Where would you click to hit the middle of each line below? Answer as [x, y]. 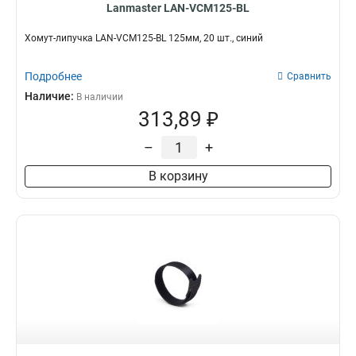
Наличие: [50, 96]
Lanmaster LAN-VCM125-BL [178, 8]
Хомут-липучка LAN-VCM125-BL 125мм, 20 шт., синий [144, 38]
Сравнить [309, 76]
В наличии [100, 97]
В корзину [178, 176]
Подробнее [53, 76]
